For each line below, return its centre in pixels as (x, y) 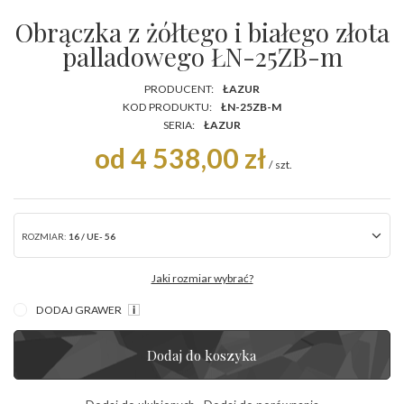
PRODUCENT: (179, 89)
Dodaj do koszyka (202, 355)
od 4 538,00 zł (180, 158)
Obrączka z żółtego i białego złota (202, 32)
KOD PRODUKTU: (167, 107)
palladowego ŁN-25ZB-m (202, 57)
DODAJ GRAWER (80, 310)
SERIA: (179, 125)
